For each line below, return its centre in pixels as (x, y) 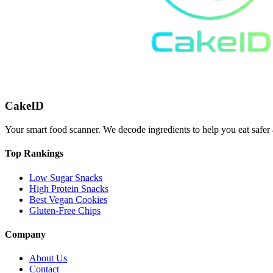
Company (25, 234)
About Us (48, 258)
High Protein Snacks (69, 188)
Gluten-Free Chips (65, 210)
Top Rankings (34, 154)
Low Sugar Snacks (66, 177)
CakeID (24, 106)
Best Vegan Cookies (68, 199)
